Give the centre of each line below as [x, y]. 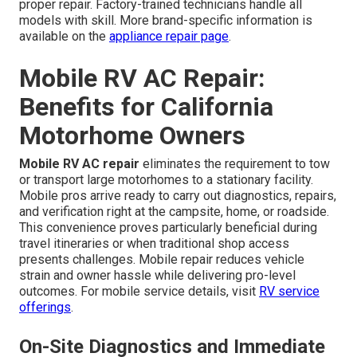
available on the [64, 36]
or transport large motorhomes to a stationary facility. [166, 179]
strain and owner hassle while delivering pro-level [157, 275]
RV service [289, 291]
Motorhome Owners [132, 135]
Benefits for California [146, 106]
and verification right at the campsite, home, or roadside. [174, 211]
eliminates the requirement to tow [235, 163]
